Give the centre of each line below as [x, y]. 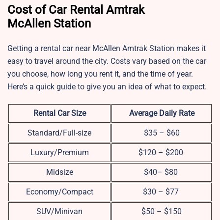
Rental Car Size [59, 113]
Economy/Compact [59, 192]
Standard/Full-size [59, 133]
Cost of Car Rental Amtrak [76, 10]
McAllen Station [49, 24]
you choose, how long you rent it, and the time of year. [100, 74]
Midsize [59, 172]
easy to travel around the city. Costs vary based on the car [107, 61]
